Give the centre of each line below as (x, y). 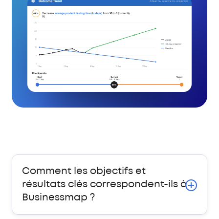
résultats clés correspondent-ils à (105, 185)
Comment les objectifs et (84, 172)
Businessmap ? (58, 198)
